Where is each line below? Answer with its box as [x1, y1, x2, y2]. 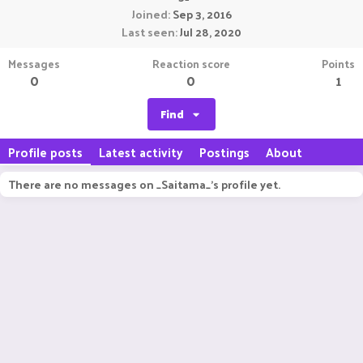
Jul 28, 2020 [180, 22, 241, 42]
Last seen [122, 22, 175, 42]
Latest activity [99, 141, 183, 163]
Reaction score [152, 53, 230, 74]
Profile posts [8, 141, 83, 163]
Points [322, 53, 355, 74]
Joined [131, 4, 168, 24]
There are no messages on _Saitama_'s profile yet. [8, 174, 280, 194]
